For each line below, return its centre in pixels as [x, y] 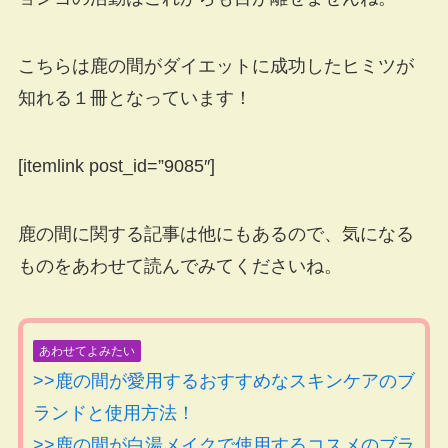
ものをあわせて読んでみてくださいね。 [179, 265]
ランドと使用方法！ [113, 412]
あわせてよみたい [86, 350]
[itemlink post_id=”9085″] [116, 166]
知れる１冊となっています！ [134, 98]
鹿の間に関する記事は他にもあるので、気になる [215, 233]
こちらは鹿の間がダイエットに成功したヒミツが [215, 66]
